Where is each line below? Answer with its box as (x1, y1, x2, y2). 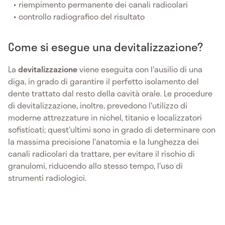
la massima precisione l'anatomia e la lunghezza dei (8, 135, 199, 148)
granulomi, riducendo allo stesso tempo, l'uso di (8, 159, 183, 172)
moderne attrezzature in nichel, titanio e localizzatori (8, 111, 202, 124)
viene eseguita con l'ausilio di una (77, 63, 202, 76)
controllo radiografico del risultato (19, 10, 145, 23)
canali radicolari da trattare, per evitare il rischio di (8, 147, 195, 160)
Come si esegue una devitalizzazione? (8, 38, 203, 56)
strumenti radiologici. (8, 171, 86, 184)
